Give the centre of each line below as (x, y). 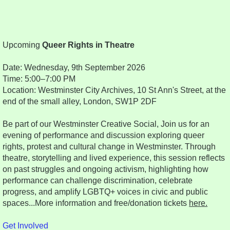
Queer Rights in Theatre (89, 45)
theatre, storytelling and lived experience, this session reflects (114, 158)
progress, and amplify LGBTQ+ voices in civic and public (106, 192)
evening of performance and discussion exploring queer (104, 136)
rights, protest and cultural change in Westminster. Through (109, 147)
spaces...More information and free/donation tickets (96, 203)
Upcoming (23, 45)
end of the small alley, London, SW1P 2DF (80, 102)
